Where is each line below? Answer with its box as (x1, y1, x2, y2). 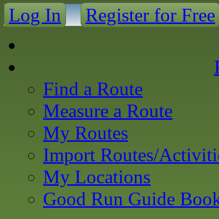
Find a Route (43, 78, 143, 99)
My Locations (43, 166, 151, 187)
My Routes (43, 122, 128, 143)
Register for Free (86, 4, 215, 25)
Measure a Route (43, 100, 173, 121)
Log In (9, 4, 61, 25)
